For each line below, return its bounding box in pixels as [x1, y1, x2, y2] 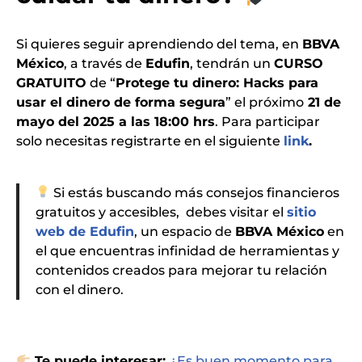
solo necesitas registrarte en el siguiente [16, 133, 284, 149]
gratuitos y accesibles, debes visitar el [36, 204, 287, 220]
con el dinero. [36, 281, 124, 297]
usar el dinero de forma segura [16, 94, 225, 110]
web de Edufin [36, 223, 134, 239]
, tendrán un [190, 55, 274, 71]
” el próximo [225, 94, 304, 110]
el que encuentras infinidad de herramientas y [36, 242, 339, 259]
